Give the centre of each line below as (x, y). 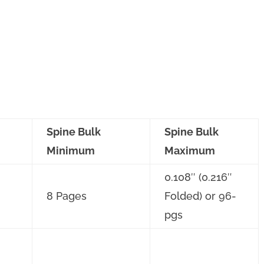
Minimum (71, 151)
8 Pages (67, 196)
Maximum (190, 151)
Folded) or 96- (200, 196)
